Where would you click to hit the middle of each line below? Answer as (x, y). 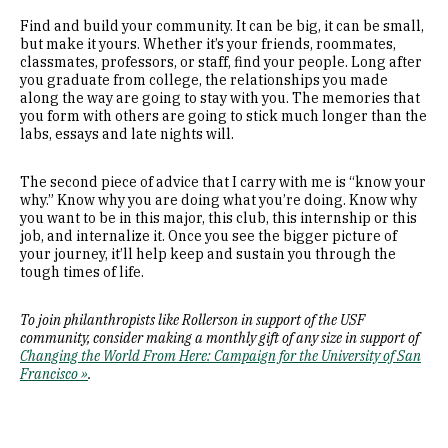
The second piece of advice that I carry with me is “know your (223, 182)
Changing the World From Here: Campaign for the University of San (220, 356)
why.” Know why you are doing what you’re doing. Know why (218, 200)
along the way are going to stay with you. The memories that (220, 98)
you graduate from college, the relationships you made (204, 80)
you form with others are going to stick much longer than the (223, 116)
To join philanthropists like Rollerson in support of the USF (192, 320)
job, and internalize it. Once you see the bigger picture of (208, 236)
